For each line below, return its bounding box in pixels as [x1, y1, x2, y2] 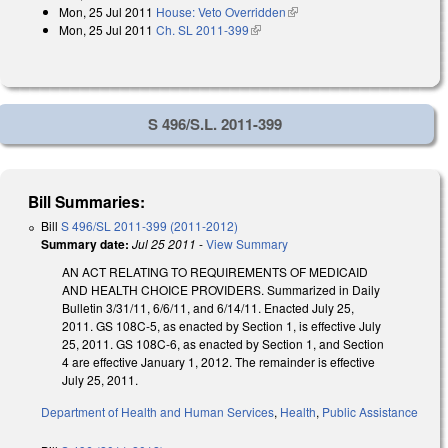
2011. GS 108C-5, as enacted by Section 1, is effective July [62, 316, 381, 334]
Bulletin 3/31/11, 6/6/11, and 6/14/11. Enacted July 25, [62, 298, 354, 316]
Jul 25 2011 [132, 234, 196, 252]
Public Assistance [322, 403, 418, 421]
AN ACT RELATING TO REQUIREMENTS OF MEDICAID [62, 262, 368, 280]
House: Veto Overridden [156, 3, 286, 21]
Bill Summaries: [28, 189, 146, 213]
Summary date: [41, 234, 129, 253]
